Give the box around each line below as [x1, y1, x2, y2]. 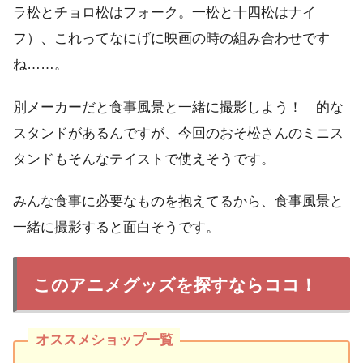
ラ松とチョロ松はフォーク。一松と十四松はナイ [13, 5, 316, 21]
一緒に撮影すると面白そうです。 [13, 220, 220, 235]
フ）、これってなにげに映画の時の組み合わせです [13, 31, 330, 47]
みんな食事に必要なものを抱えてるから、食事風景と [13, 194, 344, 209]
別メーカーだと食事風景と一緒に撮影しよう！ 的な [13, 99, 344, 115]
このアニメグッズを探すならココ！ [33, 275, 317, 295]
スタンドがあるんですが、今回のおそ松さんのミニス [13, 125, 344, 141]
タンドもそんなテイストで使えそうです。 [13, 151, 275, 167]
